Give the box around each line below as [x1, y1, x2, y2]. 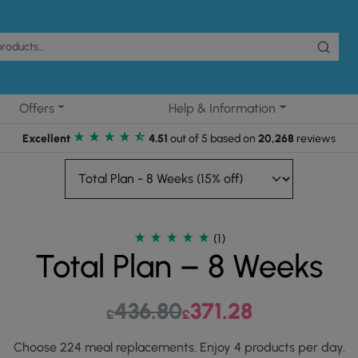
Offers [18, 100, 54, 116]
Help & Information [169, 100, 276, 116]
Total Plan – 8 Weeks [35, 246, 323, 285]
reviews [294, 131, 336, 145]
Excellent [22, 131, 70, 145]
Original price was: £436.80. [181, 296, 337, 312]
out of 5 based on [170, 131, 256, 145]
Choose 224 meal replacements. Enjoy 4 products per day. [13, 339, 345, 355]
